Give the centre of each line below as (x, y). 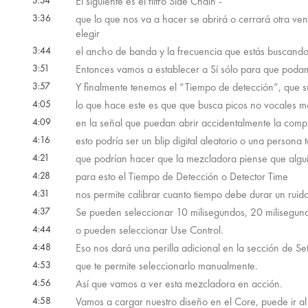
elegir (87, 34)
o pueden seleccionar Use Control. (149, 230)
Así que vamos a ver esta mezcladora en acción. (179, 284)
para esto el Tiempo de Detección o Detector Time (181, 177)
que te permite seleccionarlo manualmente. (166, 266)
